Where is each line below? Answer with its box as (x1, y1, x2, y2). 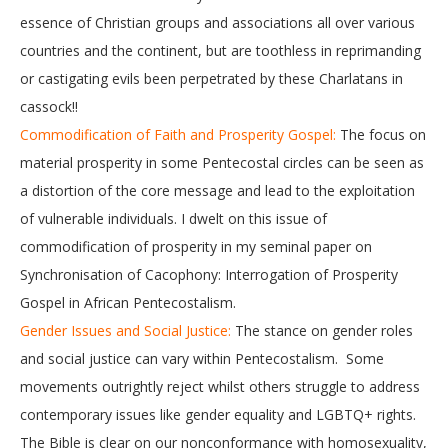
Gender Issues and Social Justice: (20, 321, 231, 340)
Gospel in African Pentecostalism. (20, 293, 236, 312)
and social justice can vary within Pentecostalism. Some (20, 349, 384, 368)
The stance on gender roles (231, 321, 413, 340)
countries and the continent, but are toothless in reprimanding (20, 41, 421, 60)
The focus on (336, 125, 426, 144)
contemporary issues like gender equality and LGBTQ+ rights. (20, 405, 416, 424)
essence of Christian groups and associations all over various (20, 13, 415, 32)
